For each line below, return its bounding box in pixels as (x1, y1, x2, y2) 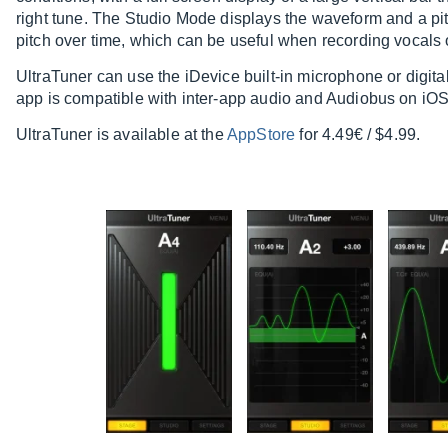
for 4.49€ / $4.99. (295, 126, 421, 144)
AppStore (226, 126, 296, 144)
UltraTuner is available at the (16, 126, 227, 144)
